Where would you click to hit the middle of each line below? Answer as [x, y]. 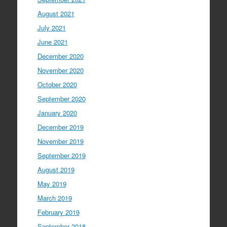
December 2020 [60, 56]
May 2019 [52, 184]
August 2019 [56, 170]
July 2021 [51, 28]
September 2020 [61, 99]
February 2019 [58, 212]
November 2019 [60, 141]
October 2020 [57, 85]
